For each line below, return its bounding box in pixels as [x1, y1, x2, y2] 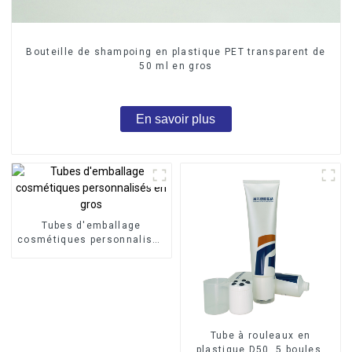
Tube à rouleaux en [210, 330, 311, 342]
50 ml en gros [139, 60, 213, 71]
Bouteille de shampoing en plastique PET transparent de [26, 46, 326, 57]
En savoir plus [136, 112, 216, 126]
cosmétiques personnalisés [16, 234, 166, 246]
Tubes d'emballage [42, 220, 141, 232]
